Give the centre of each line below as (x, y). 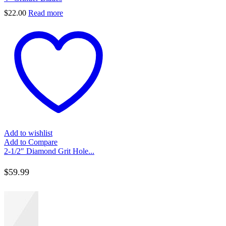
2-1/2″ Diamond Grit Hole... (49, 151)
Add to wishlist (28, 133)
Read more (46, 13)
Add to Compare (31, 142)
